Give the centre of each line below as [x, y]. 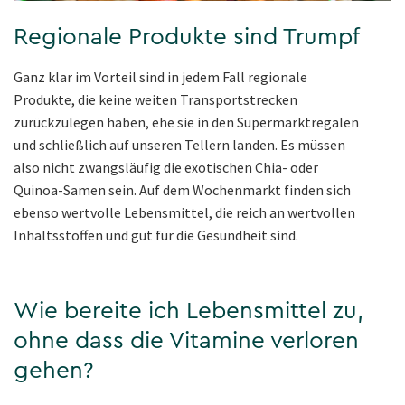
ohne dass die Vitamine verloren [186, 341]
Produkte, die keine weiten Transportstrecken [155, 100]
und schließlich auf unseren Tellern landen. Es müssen [179, 145]
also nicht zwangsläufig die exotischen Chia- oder [166, 168]
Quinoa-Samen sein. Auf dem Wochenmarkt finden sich [182, 190]
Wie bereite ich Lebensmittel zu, [188, 311]
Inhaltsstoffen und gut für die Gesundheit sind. [156, 235]
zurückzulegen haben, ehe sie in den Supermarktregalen [186, 122]
